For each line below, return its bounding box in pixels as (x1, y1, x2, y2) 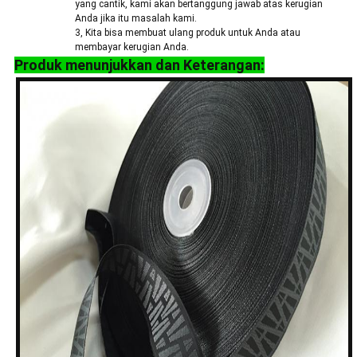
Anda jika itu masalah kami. (74, 13, 197, 25)
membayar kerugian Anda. (74, 41, 189, 53)
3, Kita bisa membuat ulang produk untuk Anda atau (74, 27, 300, 39)
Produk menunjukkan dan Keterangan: (14, 57, 265, 74)
